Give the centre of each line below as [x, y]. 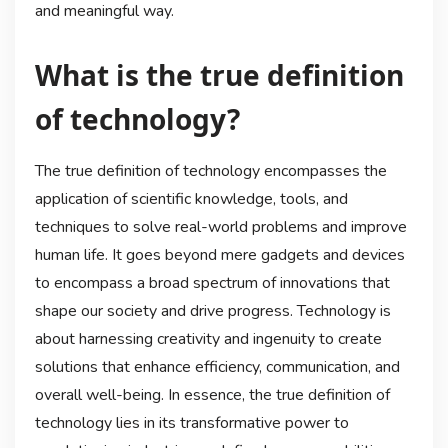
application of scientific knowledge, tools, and [191, 199]
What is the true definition [219, 75]
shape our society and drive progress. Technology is [212, 311]
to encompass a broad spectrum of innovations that [212, 283]
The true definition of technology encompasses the [210, 171]
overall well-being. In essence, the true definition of [212, 395]
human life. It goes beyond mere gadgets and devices [219, 255]
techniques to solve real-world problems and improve [220, 227]
